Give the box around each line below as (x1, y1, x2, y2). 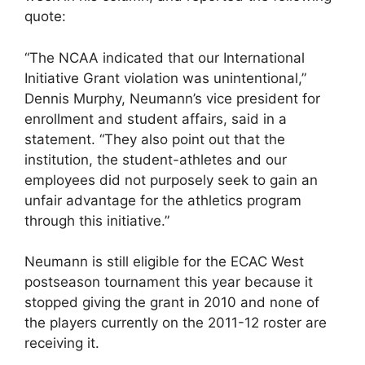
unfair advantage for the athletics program (24, 191, 301, 209)
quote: (24, 8, 66, 24)
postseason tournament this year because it (24, 274, 313, 290)
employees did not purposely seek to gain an (24, 171, 318, 188)
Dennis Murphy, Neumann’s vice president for (24, 90, 320, 107)
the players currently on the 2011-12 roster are (24, 314, 327, 331)
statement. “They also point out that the (24, 130, 285, 147)
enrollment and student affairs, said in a (24, 110, 287, 127)
